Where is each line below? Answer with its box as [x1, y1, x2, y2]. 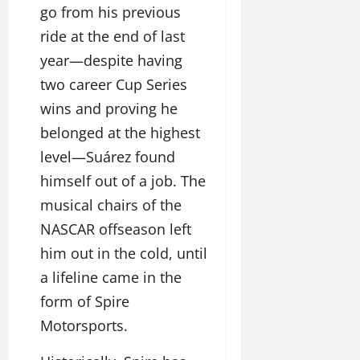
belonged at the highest [40, 123, 200, 143]
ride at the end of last [40, 27, 185, 47]
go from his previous [40, 2, 181, 22]
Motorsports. [40, 316, 128, 336]
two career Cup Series [40, 75, 187, 95]
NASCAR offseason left [40, 219, 191, 239]
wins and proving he [40, 99, 178, 119]
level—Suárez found [40, 147, 175, 167]
